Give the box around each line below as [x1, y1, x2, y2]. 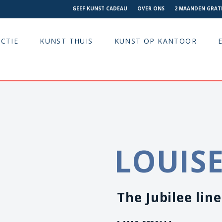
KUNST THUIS [40, 36, 93, 46]
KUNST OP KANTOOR [114, 36, 197, 46]
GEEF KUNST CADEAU [72, 5, 127, 12]
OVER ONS [137, 5, 165, 12]
